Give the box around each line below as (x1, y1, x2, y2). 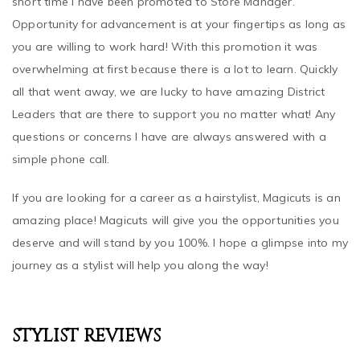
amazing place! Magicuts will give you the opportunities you (12, 190, 339, 205)
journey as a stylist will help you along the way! (12, 235, 276, 250)
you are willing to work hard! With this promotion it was (12, 16, 318, 31)
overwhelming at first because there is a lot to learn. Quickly (12, 39, 338, 54)
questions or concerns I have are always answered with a (12, 106, 327, 121)
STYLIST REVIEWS (12, 301, 161, 325)
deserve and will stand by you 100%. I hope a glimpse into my (12, 212, 349, 227)
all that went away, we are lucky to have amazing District (12, 61, 325, 76)
